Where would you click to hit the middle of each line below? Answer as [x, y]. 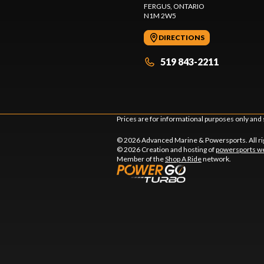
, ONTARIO [187, 6]
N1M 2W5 [160, 16]
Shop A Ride [183, 159]
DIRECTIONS [181, 37]
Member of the [141, 159]
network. [216, 159]
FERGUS [157, 6]
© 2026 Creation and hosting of [166, 149]
